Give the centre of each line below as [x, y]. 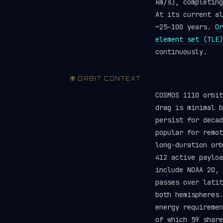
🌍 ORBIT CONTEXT [105, 79]
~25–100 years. [185, 27]
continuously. [181, 52]
